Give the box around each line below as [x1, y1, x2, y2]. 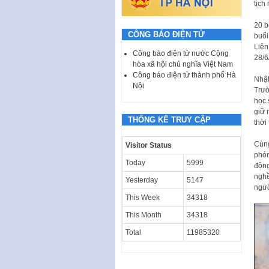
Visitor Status [125, 141, 172, 150]
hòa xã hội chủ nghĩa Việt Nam [133, 59, 233, 68]
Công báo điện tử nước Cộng [133, 49, 229, 58]
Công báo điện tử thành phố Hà [133, 70, 236, 79]
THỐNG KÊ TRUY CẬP [128, 115, 211, 124]
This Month [125, 210, 162, 219]
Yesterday [125, 175, 158, 184]
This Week [125, 193, 160, 202]
